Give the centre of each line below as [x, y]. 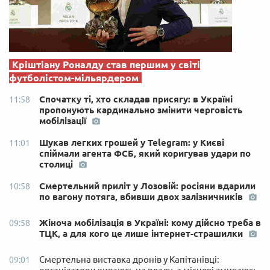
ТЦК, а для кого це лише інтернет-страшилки [142, 233]
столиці [57, 164]
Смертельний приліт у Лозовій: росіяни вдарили [147, 186]
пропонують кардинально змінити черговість [141, 110]
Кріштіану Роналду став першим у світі [106, 64]
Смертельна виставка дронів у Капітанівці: [129, 259]
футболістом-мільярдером [74, 77]
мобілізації [64, 121]
